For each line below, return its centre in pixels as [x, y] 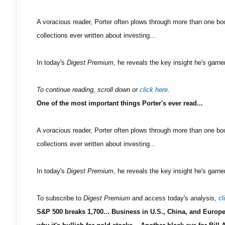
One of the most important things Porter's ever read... [120, 103]
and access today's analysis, [174, 198]
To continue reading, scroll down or [88, 90]
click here [154, 90]
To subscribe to [60, 198]
